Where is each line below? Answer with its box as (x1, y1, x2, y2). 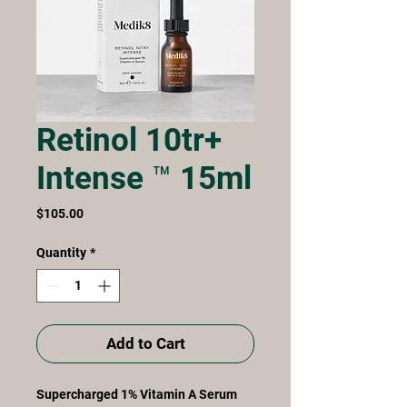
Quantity (36, 244, 86, 260)
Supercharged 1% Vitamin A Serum (36, 386, 237, 402)
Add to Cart (105, 333, 185, 352)
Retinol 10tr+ (36, 121, 222, 159)
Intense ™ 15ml (36, 159, 252, 197)
